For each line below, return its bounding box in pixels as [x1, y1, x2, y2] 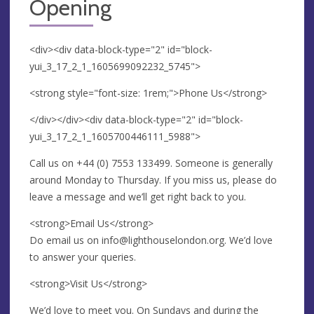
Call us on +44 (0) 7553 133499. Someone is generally [29, 156, 273, 170]
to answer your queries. [29, 250, 136, 264]
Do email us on [29, 233, 102, 247]
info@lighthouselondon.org [102, 233, 224, 247]
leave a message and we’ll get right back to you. [29, 189, 246, 203]
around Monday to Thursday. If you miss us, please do [29, 172, 277, 186]
